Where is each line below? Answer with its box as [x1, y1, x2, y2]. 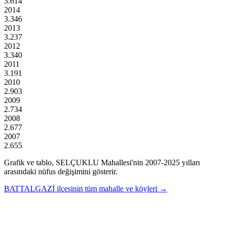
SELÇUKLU [56, 158, 99, 167]
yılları [180, 158, 200, 167]
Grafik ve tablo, [4, 158, 56, 167]
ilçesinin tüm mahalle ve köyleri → [57, 184, 167, 193]
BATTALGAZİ [4, 184, 55, 193]
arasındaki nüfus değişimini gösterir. [4, 167, 118, 176]
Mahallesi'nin [99, 158, 143, 167]
